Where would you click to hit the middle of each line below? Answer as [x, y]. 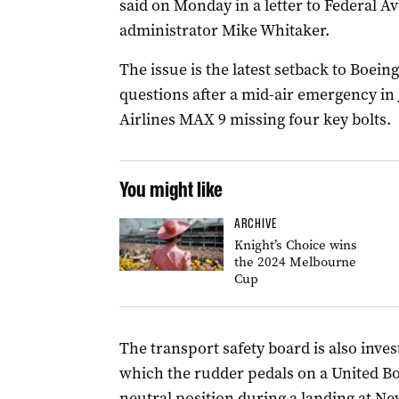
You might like [171, 189]
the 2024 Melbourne [295, 262]
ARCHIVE [255, 224]
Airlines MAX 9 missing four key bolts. [255, 119]
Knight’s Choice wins [295, 245]
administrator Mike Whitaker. [224, 30]
